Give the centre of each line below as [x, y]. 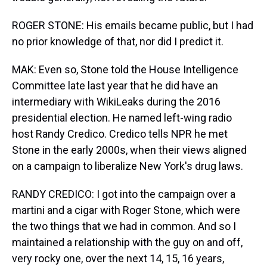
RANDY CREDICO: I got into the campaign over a [124, 194]
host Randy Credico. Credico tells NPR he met [120, 134]
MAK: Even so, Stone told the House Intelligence [125, 69]
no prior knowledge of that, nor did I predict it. [118, 41]
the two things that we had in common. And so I [124, 226]
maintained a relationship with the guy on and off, [127, 242]
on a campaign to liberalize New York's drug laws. [128, 166]
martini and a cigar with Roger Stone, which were [126, 210]
